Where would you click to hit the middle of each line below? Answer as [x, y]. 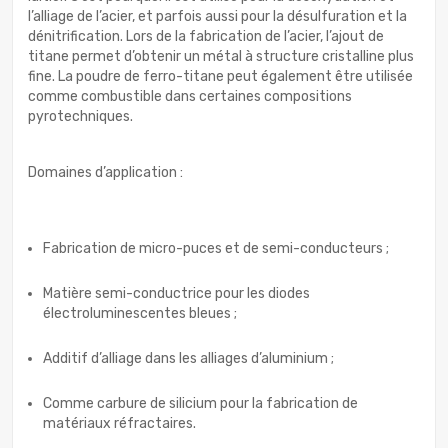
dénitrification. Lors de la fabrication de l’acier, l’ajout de [206, 37]
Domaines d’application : [105, 173]
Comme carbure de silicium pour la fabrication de [200, 404]
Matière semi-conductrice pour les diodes [176, 294]
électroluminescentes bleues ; [140, 314]
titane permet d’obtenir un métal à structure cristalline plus [221, 57]
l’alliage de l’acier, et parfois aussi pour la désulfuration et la [217, 17]
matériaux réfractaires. [119, 424]
